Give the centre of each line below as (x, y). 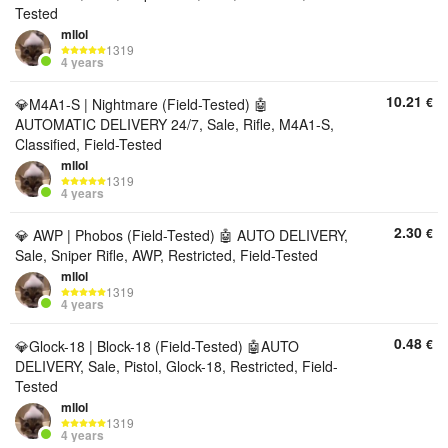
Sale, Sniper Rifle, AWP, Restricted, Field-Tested (166, 255)
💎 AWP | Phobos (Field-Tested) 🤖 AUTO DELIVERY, (181, 235)
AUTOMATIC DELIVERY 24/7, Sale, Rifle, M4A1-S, (174, 124)
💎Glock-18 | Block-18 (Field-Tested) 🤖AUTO (157, 346)
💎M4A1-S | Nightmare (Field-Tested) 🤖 (141, 104)
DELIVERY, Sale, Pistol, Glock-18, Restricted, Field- (176, 366)
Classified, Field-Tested (88, 144)
